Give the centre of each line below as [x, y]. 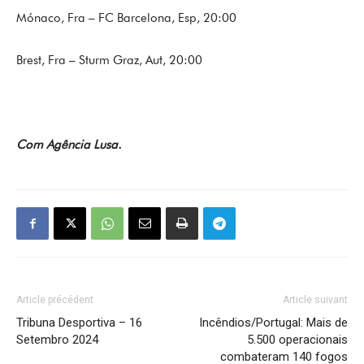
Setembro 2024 [57, 340]
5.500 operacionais [297, 340]
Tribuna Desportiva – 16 [79, 323]
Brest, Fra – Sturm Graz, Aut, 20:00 [109, 60]
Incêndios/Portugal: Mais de [273, 323]
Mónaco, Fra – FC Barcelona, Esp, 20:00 [126, 18]
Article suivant [315, 300]
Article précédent [55, 300]
